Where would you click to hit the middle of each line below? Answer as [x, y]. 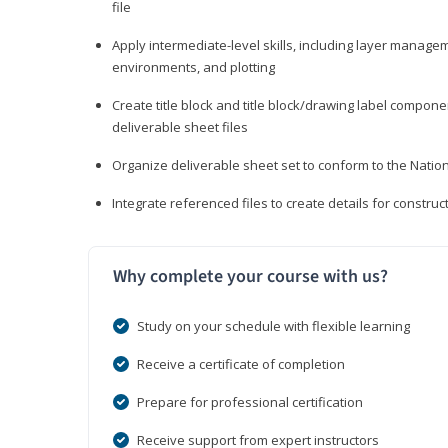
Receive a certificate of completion [241, 364]
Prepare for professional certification [250, 402]
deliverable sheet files [180, 127]
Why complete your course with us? [250, 277]
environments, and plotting [193, 67]
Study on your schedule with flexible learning [273, 326]
